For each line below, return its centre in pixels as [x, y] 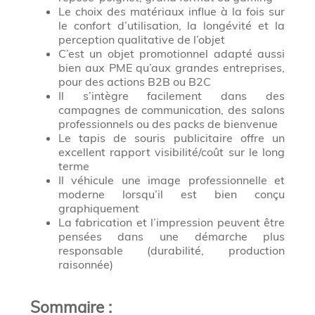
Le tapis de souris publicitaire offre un [172, 138]
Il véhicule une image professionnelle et [172, 180]
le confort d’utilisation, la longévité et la [172, 26]
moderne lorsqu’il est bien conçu [172, 194]
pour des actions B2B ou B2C [134, 82]
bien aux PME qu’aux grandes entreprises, [172, 68]
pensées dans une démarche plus [172, 237]
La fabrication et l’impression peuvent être [172, 223]
